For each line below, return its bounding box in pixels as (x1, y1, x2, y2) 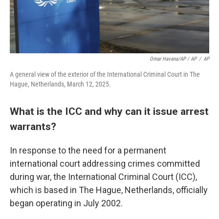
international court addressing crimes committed (10, 158, 200, 169)
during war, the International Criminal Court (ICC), (10, 171, 197, 182)
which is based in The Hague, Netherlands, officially (10, 184, 208, 195)
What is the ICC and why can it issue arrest (10, 105, 209, 117)
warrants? (10, 120, 56, 132)
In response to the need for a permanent (10, 145, 166, 155)
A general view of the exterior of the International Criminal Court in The (10, 70, 200, 78)
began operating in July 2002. (10, 197, 123, 208)
